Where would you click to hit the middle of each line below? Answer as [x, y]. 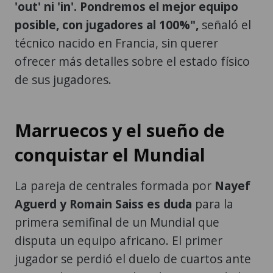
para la [213, 204]
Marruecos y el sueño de [120, 130]
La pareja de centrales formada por [115, 185]
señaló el [225, 24]
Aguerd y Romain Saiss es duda [103, 204]
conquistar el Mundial [110, 154]
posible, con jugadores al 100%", [107, 24]
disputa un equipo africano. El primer [119, 240]
